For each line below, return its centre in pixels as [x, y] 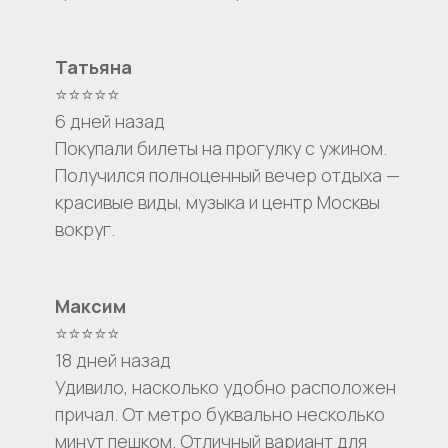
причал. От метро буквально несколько [220, 414]
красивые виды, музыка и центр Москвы [217, 202]
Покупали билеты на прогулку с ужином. [221, 148]
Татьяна [93, 67]
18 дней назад [113, 360]
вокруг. [85, 229]
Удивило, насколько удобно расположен [225, 387]
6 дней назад [110, 121]
